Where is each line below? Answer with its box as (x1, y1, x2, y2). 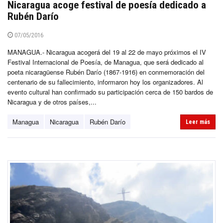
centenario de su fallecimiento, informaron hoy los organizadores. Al (7, 77, 203, 87)
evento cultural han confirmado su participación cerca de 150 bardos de (7, 87, 213, 97)
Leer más (186, 118, 210, 125)
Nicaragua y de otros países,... (7, 97, 97, 107)
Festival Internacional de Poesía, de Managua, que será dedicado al (7, 57, 204, 67)
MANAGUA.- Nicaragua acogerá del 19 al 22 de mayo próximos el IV (7, 47, 206, 57)
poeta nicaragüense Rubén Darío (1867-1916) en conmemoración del (7, 67, 205, 77)
